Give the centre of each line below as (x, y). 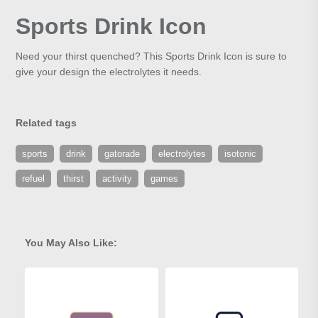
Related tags (46, 123)
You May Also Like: (71, 243)
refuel (34, 179)
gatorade (122, 154)
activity (117, 179)
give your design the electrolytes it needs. (109, 72)
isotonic (241, 154)
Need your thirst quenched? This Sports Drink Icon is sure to (152, 56)
